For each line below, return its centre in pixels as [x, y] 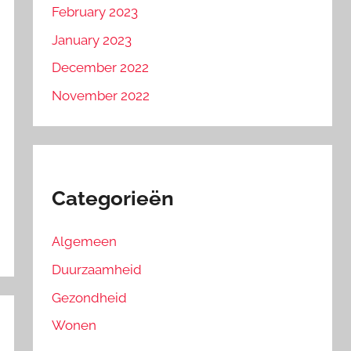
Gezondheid [90, 297]
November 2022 [101, 96]
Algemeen [85, 242]
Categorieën [113, 199]
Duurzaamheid [97, 269]
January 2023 [92, 40]
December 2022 [101, 68]
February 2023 [95, 11]
